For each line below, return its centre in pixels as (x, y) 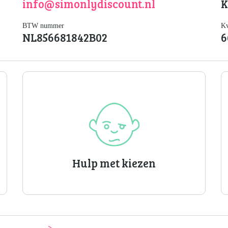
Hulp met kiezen (114, 163)
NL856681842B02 (65, 37)
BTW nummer (43, 26)
